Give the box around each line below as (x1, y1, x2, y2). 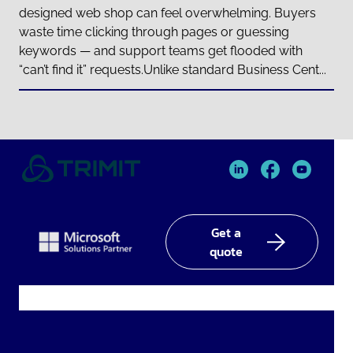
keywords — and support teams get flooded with (19, 43, 303, 59)
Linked (219, 187, 257, 206)
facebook (251, 187, 304, 206)
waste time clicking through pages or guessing (19, 24, 289, 40)
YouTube (282, 187, 331, 206)
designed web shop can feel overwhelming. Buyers (19, 6, 316, 21)
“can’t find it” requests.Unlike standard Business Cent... (19, 62, 326, 78)
